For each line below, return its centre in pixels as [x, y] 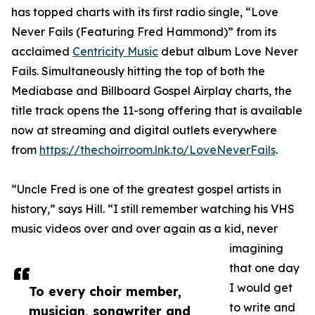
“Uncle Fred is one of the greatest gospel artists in [146, 189]
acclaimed [42, 52]
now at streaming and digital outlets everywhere [144, 130]
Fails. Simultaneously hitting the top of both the [138, 71]
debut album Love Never [228, 52]
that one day [264, 268]
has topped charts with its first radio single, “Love [145, 12]
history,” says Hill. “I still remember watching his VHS [153, 209]
